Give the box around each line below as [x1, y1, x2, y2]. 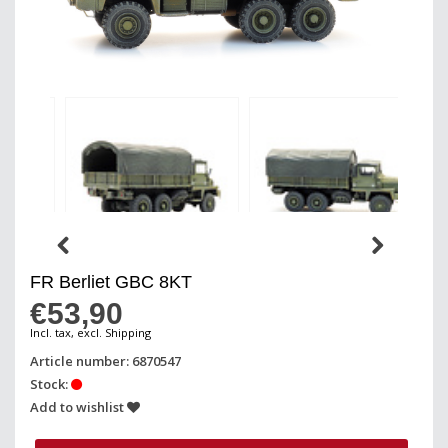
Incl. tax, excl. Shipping [30, 324, 151, 340]
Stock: [30, 374, 71, 393]
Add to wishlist [30, 397, 127, 416]
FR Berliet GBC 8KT [30, 271, 192, 292]
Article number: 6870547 [30, 351, 181, 370]
